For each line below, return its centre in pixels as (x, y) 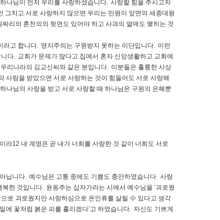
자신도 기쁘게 (153, 209)
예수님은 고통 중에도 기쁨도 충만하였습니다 (93, 177)
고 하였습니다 (110, 209)
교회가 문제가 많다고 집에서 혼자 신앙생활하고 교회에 (96, 56)
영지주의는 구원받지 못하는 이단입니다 (97, 45)
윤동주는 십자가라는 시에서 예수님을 (100, 187)
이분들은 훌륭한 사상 (141, 67)
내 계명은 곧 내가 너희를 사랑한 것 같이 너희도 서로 (95, 144)
